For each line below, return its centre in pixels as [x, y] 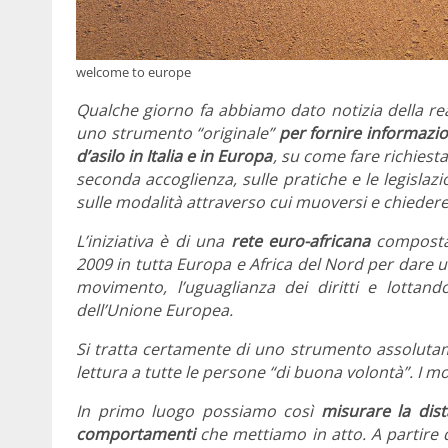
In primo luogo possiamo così [198, 411]
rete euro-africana [300, 241]
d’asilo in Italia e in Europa [174, 156]
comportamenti [135, 434]
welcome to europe [133, 72]
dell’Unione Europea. [154, 310]
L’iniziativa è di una [153, 241]
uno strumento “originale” [177, 133]
